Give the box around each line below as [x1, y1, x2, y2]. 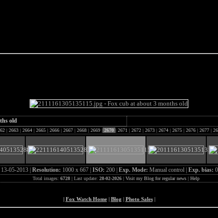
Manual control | [149, 166, 188, 173]
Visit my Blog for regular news [125, 175, 186, 181]
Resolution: [32, 166, 62, 173]
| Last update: [70, 175, 99, 181]
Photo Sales [125, 196, 153, 202]
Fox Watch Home [65, 196, 107, 202]
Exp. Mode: [118, 166, 149, 173]
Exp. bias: [188, 166, 215, 173]
